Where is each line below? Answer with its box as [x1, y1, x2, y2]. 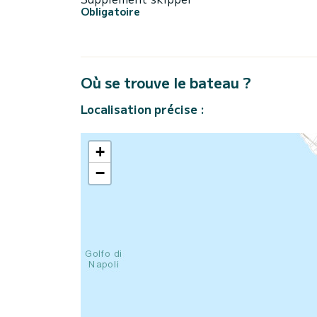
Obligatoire [81, 4, 140, 18]
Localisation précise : [81, 100, 204, 117]
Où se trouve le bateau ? [81, 71, 251, 93]
